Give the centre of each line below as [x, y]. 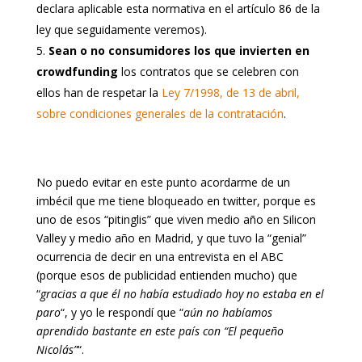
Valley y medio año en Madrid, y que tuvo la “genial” [171, 238]
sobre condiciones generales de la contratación [160, 113]
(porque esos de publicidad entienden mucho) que [166, 275]
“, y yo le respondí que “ [122, 312]
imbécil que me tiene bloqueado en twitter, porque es [176, 200]
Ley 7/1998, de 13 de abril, [230, 92]
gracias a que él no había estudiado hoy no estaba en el [182, 293]
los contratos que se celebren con [208, 71]
